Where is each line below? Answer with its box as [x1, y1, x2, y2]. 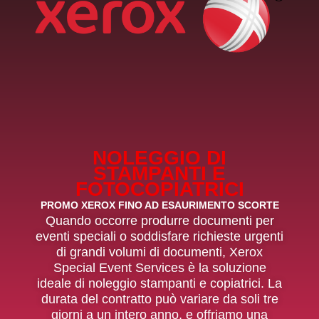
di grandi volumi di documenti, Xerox [56, 245, 263, 260]
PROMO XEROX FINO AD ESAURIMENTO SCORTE [40, 199, 279, 211]
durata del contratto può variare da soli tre [41, 292, 278, 307]
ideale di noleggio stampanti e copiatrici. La [37, 276, 282, 291]
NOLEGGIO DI [93, 147, 226, 169]
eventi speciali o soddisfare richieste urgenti [36, 229, 283, 244]
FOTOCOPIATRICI [75, 178, 244, 201]
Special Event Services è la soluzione [53, 261, 266, 276]
